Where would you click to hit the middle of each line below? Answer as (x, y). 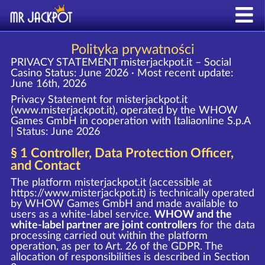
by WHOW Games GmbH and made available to (124, 204)
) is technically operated (198, 193)
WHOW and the (193, 214)
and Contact (45, 166)
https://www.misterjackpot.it (77, 193)
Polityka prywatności (132, 50)
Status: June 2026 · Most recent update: (139, 73)
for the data (226, 225)
